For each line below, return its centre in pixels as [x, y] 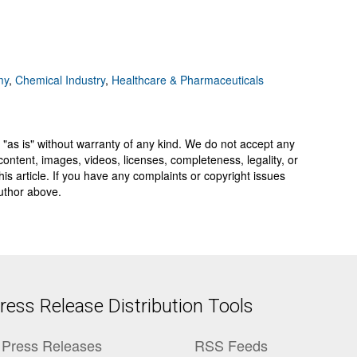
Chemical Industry [60, 80]
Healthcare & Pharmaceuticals [188, 80]
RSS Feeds [231, 345]
